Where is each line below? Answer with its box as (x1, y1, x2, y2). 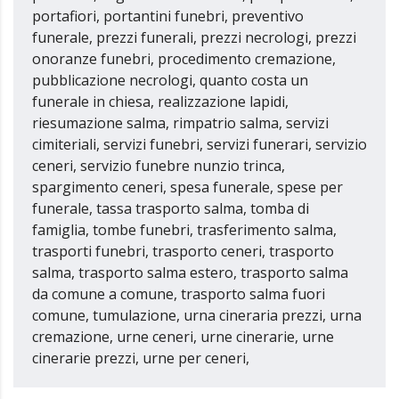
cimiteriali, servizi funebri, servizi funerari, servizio (32, 134, 367, 154)
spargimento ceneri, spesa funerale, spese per (32, 177, 343, 197)
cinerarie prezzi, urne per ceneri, (32, 348, 249, 368)
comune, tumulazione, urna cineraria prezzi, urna (32, 305, 362, 325)
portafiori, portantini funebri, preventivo (32, 6, 304, 26)
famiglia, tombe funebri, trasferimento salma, (32, 220, 337, 240)
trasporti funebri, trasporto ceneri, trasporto (32, 241, 334, 261)
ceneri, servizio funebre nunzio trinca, (32, 156, 285, 175)
